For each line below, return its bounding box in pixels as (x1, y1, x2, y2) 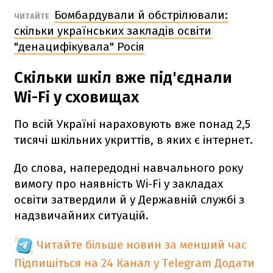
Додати (214, 255, 255, 270)
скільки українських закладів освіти (14, 23, 211, 38)
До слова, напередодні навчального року (14, 160, 243, 175)
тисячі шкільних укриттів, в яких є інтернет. (14, 132, 253, 147)
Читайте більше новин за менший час (37, 237, 247, 252)
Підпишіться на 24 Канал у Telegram (14, 255, 211, 270)
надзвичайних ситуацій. (14, 208, 149, 222)
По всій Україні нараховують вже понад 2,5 (14, 116, 250, 131)
